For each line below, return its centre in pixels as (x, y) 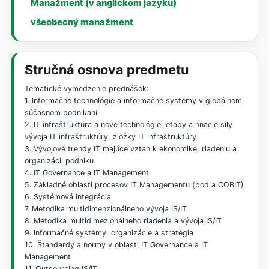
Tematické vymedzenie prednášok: (86, 88)
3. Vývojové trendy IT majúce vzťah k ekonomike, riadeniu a (130, 148)
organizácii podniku (59, 160)
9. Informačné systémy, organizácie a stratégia (109, 232)
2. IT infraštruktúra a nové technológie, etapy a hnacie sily (128, 124)
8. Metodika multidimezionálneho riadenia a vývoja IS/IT (123, 220)
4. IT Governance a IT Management (86, 172)
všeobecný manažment (82, 22)
